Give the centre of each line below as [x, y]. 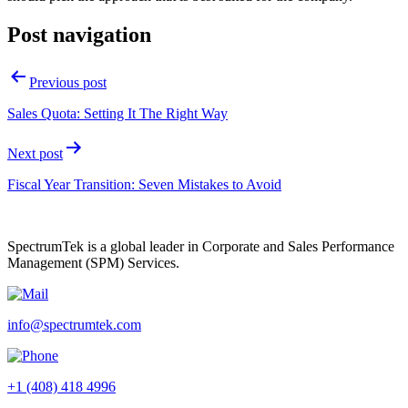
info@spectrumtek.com [74, 324]
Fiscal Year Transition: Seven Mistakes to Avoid [144, 184]
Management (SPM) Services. [93, 262]
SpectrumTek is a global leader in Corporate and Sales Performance [201, 246]
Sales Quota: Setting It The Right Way [117, 113]
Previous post [68, 82]
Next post [35, 153]
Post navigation [79, 34]
